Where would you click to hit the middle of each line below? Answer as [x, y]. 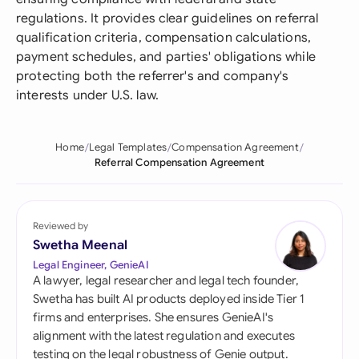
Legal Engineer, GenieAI [91, 265]
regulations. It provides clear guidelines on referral [167, 18]
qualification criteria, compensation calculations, [164, 38]
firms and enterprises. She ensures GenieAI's [153, 317]
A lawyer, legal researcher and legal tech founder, [166, 280]
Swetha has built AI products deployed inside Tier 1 [169, 299]
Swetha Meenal [81, 245]
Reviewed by [61, 226]
